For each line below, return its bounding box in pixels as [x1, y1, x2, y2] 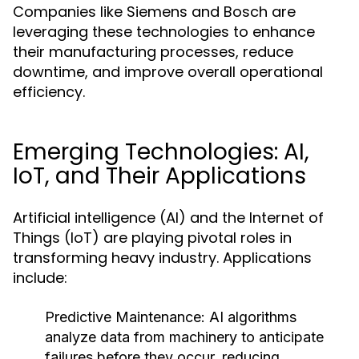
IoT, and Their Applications [13, 160, 306, 192]
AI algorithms [205, 309, 296, 325]
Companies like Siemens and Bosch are [13, 2, 296, 22]
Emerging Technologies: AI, [13, 136, 309, 167]
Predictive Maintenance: [45, 309, 205, 325]
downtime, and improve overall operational [13, 62, 323, 82]
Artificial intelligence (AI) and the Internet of [13, 208, 324, 228]
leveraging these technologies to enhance [13, 22, 315, 42]
